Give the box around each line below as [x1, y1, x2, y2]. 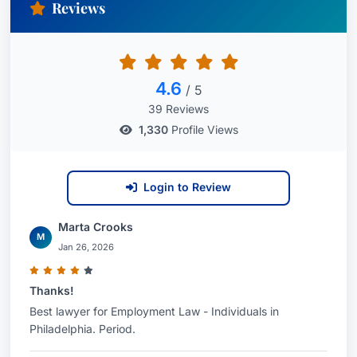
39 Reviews [148, 102, 209, 116]
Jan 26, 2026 [58, 241, 114, 253]
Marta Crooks [58, 220, 133, 233]
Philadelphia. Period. [29, 322, 135, 335]
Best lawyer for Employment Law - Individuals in [29, 304, 279, 318]
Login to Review [143, 180, 231, 194]
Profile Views [167, 123, 238, 136]
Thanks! [29, 284, 74, 297]
